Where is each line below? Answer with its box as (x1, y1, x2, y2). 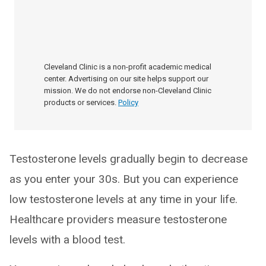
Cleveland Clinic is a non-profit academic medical (44, 62, 211, 71)
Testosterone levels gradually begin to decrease (9, 152, 248, 166)
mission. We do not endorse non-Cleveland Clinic (44, 86, 211, 95)
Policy (118, 98, 138, 107)
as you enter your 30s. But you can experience (9, 172, 238, 186)
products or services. (44, 98, 116, 107)
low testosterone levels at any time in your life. (9, 192, 237, 206)
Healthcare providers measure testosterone (9, 213, 227, 226)
